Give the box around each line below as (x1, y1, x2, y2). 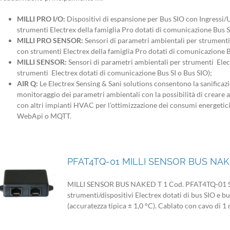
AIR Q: (17, 79, 38, 88)
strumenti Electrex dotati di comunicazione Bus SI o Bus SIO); (17, 68, 212, 77)
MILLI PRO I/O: (17, 14, 65, 23)
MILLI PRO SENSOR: (17, 35, 85, 45)
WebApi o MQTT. (17, 111, 71, 120)
